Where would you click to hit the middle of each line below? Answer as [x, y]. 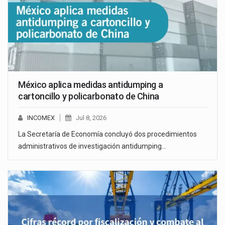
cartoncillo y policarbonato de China [89, 96]
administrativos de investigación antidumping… [92, 146]
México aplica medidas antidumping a [91, 84]
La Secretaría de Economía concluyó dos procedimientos [107, 134]
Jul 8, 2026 [91, 118]
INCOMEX [41, 118]
